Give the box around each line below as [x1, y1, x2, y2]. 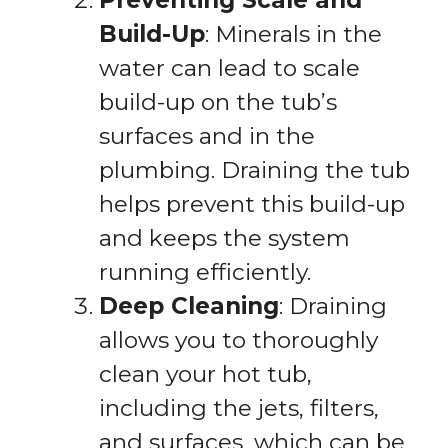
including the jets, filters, [99, 394, 379, 423]
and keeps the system [99, 224, 350, 253]
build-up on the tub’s [99, 88, 337, 117]
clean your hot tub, [99, 360, 312, 389]
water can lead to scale [99, 54, 360, 83]
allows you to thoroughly [99, 326, 378, 355]
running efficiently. [99, 258, 311, 287]
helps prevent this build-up [99, 190, 405, 219]
